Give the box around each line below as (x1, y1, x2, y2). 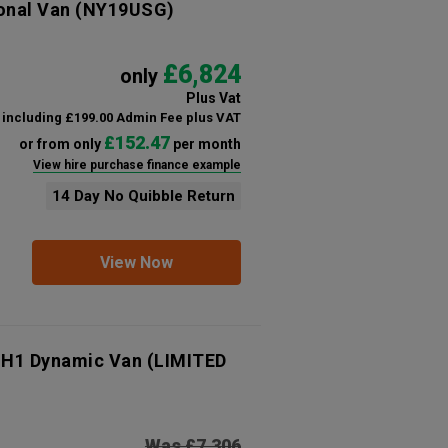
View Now (99, 253, 173, 272)
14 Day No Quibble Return (51, 187, 235, 205)
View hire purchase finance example (32, 158, 241, 172)
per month (169, 136, 241, 152)
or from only (18, 136, 104, 152)
